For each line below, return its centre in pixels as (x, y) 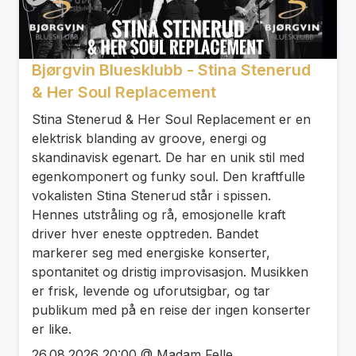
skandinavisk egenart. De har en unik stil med (168, 157)
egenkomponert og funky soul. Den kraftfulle (168, 176)
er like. (52, 329)
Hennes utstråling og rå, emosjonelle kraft (159, 214)
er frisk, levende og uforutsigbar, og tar (151, 290)
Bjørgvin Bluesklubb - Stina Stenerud (171, 70)
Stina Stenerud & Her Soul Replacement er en (171, 119)
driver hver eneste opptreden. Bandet (145, 233)
